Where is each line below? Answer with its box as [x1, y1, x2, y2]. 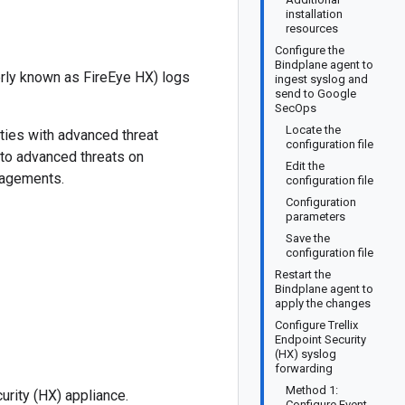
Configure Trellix [275, 318, 358, 332]
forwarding [275, 362, 333, 375]
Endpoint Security [275, 333, 366, 346]
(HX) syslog [275, 347, 336, 361]
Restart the [275, 268, 331, 281]
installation [286, 7, 343, 21]
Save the [286, 231, 330, 245]
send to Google [275, 87, 356, 100]
